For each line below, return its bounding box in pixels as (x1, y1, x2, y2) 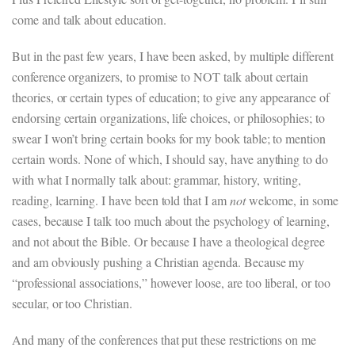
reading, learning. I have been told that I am (12, 192, 230, 208)
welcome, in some (245, 192, 338, 208)
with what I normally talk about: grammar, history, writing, (12, 171, 302, 188)
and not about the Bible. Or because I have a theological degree (12, 233, 325, 250)
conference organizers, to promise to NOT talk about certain (12, 68, 309, 85)
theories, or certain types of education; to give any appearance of (12, 89, 330, 105)
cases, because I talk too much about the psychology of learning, (12, 212, 330, 229)
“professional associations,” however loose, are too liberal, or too (12, 274, 330, 291)
